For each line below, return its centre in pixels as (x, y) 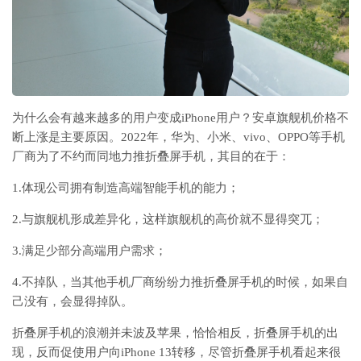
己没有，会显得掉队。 (73, 301)
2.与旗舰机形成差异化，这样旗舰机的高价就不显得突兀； (168, 219)
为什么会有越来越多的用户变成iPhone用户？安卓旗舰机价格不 (180, 117)
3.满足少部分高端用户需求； (89, 250)
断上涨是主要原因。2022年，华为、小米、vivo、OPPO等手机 (178, 137)
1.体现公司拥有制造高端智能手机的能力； (126, 187)
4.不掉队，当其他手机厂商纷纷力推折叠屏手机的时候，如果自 (180, 282)
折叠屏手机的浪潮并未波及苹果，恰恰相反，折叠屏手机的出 (175, 332)
